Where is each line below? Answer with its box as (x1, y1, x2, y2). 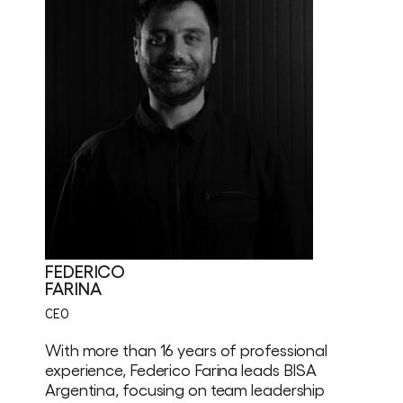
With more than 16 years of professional (45, 340, 328, 360)
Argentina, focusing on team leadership (45, 380, 326, 399)
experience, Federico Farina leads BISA (45, 360, 318, 380)
